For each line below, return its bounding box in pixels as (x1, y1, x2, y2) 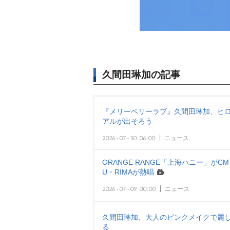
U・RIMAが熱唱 (102, 168, 154, 176)
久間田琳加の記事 (102, 69, 180, 80)
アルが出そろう (102, 117, 152, 125)
